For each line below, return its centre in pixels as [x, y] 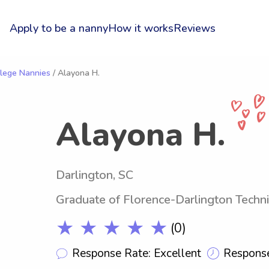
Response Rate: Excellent [137, 253]
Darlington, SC [95, 175]
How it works [141, 28]
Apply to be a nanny [59, 28]
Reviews [194, 28]
